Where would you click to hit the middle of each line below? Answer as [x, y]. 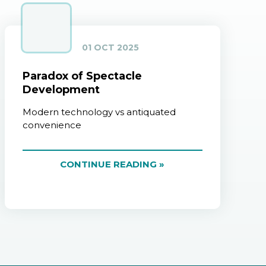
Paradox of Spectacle [82, 76]
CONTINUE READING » [113, 164]
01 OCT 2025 [110, 48]
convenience [52, 125]
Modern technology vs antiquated [99, 112]
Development [61, 90]
